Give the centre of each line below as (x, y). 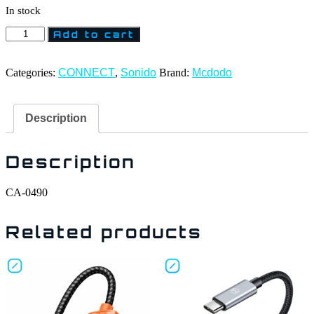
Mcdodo (212, 73)
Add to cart (94, 35)
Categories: (32, 73)
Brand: (176, 73)
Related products (104, 232)
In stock (23, 10)
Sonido (138, 73)
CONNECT (87, 73)
